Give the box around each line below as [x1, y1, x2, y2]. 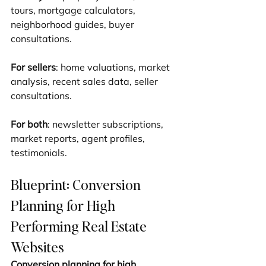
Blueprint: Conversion [11, 175, 144, 194]
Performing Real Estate [11, 217, 150, 236]
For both [11, 118, 47, 131]
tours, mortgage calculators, [11, 4, 138, 17]
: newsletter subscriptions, [47, 118, 166, 131]
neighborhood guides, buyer [11, 18, 137, 31]
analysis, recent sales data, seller [11, 75, 160, 88]
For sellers [11, 61, 56, 74]
